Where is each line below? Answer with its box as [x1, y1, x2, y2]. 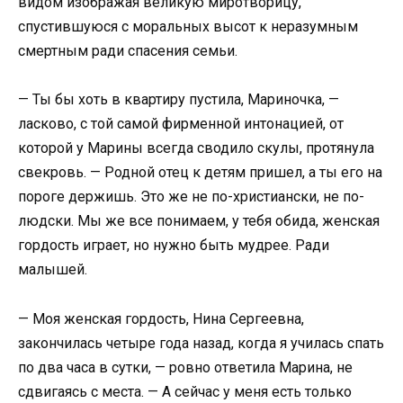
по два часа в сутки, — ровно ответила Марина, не [18, 358, 353, 376]
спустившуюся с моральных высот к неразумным [18, 18, 358, 36]
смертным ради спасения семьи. [18, 42, 237, 60]
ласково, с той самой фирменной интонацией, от [18, 115, 344, 133]
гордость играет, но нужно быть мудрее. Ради [18, 237, 329, 255]
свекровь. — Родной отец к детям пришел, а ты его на [18, 164, 382, 182]
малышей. [18, 261, 87, 279]
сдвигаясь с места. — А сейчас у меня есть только [18, 382, 352, 400]
